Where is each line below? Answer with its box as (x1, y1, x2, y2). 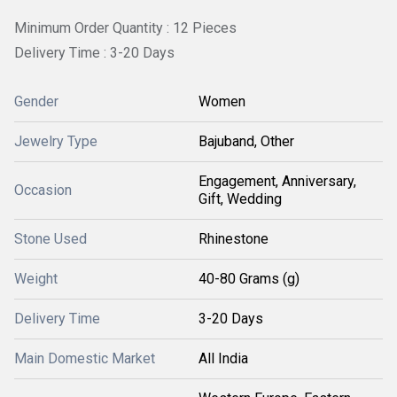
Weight (14, 270, 58, 288)
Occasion (14, 182, 72, 199)
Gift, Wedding (198, 191, 282, 208)
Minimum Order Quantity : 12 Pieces (14, 19, 237, 36)
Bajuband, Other (198, 133, 294, 151)
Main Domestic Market (14, 350, 155, 368)
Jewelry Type (14, 133, 97, 151)
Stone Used (14, 230, 87, 248)
